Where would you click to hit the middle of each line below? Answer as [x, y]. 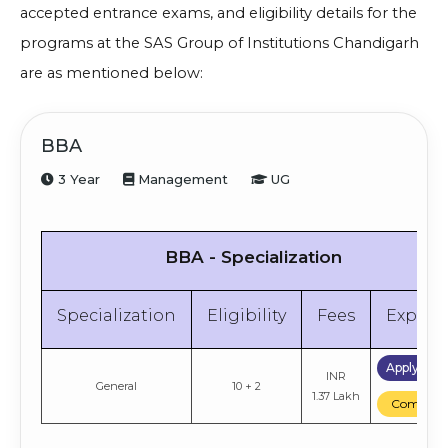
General [116, 386]
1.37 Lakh [336, 396]
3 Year [77, 179]
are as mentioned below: [111, 73]
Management [181, 179]
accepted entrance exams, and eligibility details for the [218, 13]
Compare [418, 404]
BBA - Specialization [253, 257]
